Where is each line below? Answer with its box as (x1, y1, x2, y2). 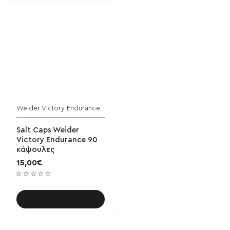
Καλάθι (52, 196, 76, 203)
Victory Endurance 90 (16, 136, 98, 144)
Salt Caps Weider (16, 126, 79, 135)
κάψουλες (16, 146, 54, 154)
